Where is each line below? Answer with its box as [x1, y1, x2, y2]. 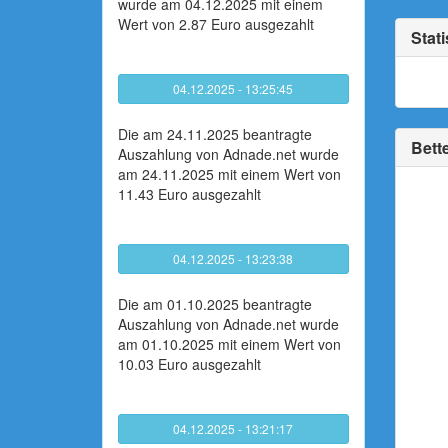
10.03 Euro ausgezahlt [118, 354, 261, 374]
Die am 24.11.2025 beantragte [118, 124, 312, 144]
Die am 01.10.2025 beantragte [118, 294, 312, 314]
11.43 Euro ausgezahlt [118, 184, 261, 204]
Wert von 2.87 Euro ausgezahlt [118, 14, 314, 34]
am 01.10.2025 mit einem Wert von [118, 334, 341, 354]
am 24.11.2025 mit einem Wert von [118, 164, 341, 184]
